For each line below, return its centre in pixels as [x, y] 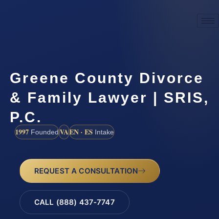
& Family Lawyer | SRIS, [109, 97]
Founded [44, 132]
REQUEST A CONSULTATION [86, 171]
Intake [103, 132]
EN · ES [81, 131]
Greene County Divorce [107, 78]
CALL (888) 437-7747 [74, 202]
